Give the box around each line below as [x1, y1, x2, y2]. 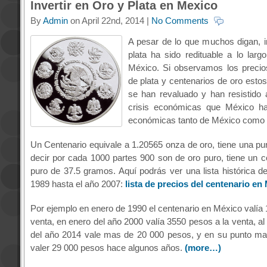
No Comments [151, 15, 209, 26]
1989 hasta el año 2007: [30, 179, 125, 190]
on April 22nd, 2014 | [67, 15, 151, 26]
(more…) [184, 243, 221, 253]
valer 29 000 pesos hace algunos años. [30, 243, 185, 253]
